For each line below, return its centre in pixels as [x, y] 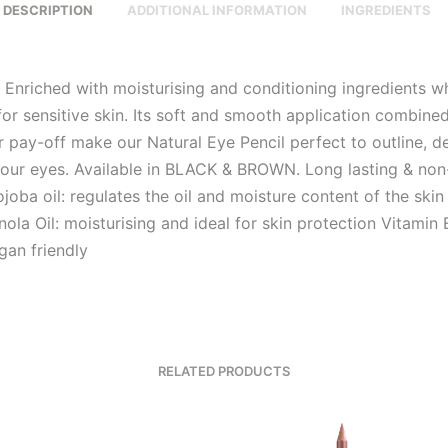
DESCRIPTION [47, 10]
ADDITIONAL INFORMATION [216, 10]
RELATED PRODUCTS [224, 371]
